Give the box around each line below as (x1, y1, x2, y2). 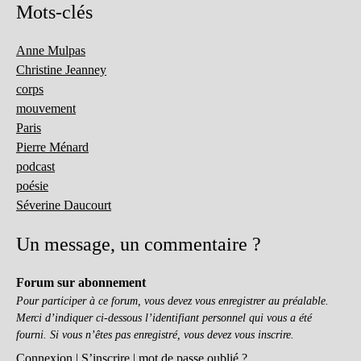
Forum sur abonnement (16, 276, 146, 289)
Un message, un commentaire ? (16, 234, 261, 255)
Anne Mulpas (16, 44, 85, 57)
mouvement (16, 102, 76, 115)
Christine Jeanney (16, 63, 106, 77)
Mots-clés (16, 2, 93, 23)
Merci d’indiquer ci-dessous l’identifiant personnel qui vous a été (16, 311, 312, 324)
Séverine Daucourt (16, 198, 111, 212)
